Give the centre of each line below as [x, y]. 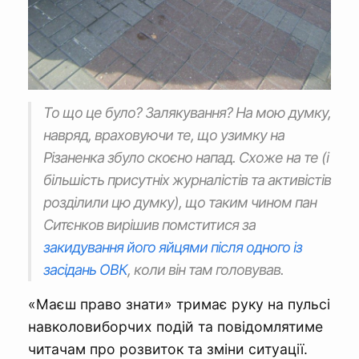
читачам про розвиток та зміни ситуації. [168, 349]
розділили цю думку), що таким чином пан [180, 202]
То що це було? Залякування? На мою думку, [187, 112]
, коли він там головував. [206, 269]
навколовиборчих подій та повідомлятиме [175, 326]
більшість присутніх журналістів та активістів [187, 179]
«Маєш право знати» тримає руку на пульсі [179, 304]
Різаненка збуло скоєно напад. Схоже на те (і [186, 157]
